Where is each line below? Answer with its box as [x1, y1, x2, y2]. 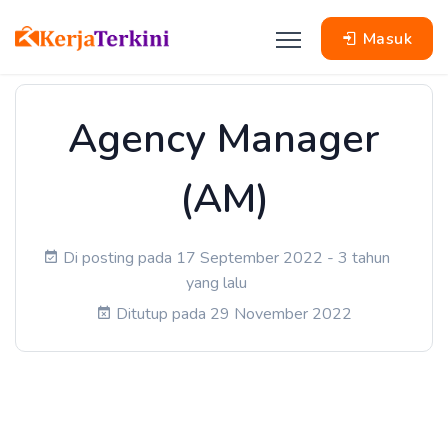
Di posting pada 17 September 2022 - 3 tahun [62, 247, 390, 269]
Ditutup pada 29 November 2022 [116, 303, 352, 325]
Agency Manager [68, 112, 380, 166]
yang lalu [185, 272, 247, 294]
